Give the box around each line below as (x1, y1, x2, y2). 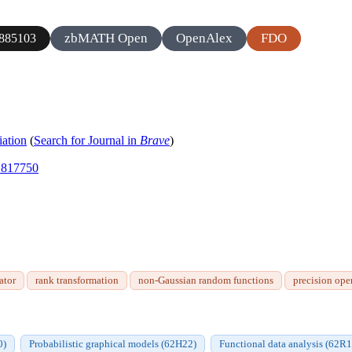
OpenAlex (176, 30, 233, 46)
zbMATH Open (64, 30, 148, 46)
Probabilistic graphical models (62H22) (29, 338, 196, 350)
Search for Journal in (34, 134, 140, 148)
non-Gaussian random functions (138, 274, 273, 287)
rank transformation (35, 274, 119, 287)
